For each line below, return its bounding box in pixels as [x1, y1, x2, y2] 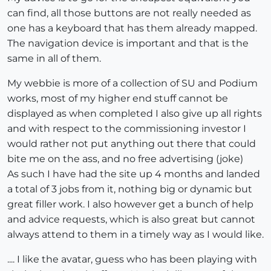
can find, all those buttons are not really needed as [7, 7, 251, 19]
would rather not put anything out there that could [7, 137, 256, 149]
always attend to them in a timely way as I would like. [7, 228, 264, 240]
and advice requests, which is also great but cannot [7, 213, 255, 225]
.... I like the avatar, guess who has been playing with [7, 253, 257, 265]
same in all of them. [7, 52, 101, 64]
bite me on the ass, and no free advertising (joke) [7, 152, 243, 165]
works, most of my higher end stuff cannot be [7, 92, 228, 104]
